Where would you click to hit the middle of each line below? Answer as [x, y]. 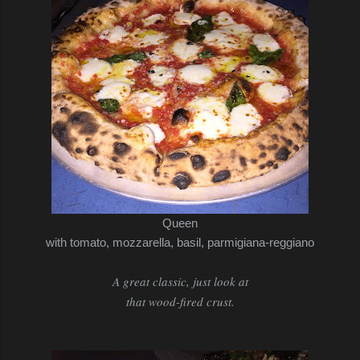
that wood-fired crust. [180, 301]
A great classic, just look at [180, 281]
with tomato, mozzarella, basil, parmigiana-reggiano [180, 242]
